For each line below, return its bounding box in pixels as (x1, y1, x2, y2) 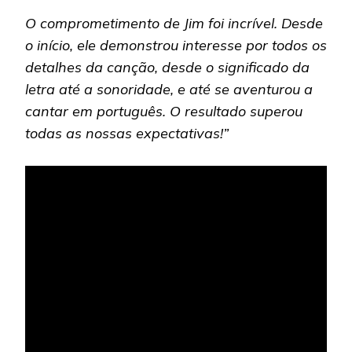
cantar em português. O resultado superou (25, 102, 302, 121)
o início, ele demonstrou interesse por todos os (25, 36, 327, 55)
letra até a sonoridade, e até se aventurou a (25, 80, 313, 99)
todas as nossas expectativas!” (25, 124, 229, 143)
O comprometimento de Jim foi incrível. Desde (25, 14, 323, 33)
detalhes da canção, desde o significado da (25, 58, 310, 77)
